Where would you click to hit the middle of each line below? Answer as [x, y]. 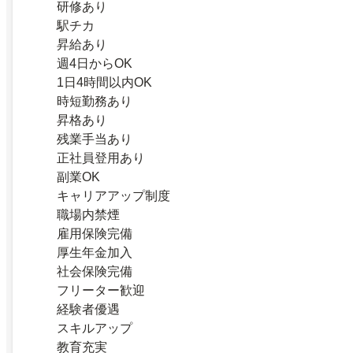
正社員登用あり [101, 158]
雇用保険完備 [95, 233]
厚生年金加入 [95, 252]
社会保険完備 [95, 271]
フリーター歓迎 [101, 290]
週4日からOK [95, 63]
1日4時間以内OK [104, 82]
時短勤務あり [95, 101]
